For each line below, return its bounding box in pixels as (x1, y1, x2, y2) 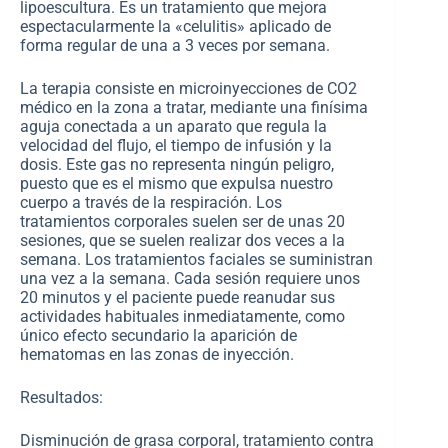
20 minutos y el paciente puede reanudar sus (20, 288, 335, 307)
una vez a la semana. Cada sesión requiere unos (20, 269, 360, 288)
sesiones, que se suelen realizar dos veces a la (20, 231, 345, 250)
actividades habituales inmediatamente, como (20, 307, 345, 326)
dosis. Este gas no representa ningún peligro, (20, 155, 334, 174)
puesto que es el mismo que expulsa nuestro (20, 174, 333, 193)
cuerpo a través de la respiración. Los (20, 193, 282, 212)
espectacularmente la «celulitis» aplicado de (20, 17, 331, 36)
